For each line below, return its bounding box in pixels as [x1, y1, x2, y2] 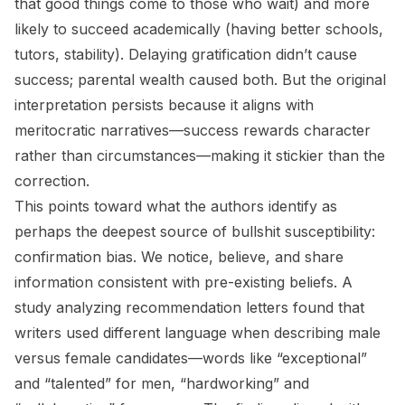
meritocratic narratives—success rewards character [14, 121, 371, 139]
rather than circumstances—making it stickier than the [14, 146, 385, 165]
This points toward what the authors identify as [14, 197, 337, 215]
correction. [14, 172, 89, 190]
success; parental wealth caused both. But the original [14, 71, 386, 89]
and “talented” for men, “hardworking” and [14, 374, 309, 392]
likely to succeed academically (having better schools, [14, 20, 383, 38]
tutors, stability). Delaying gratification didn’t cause [14, 45, 357, 63]
